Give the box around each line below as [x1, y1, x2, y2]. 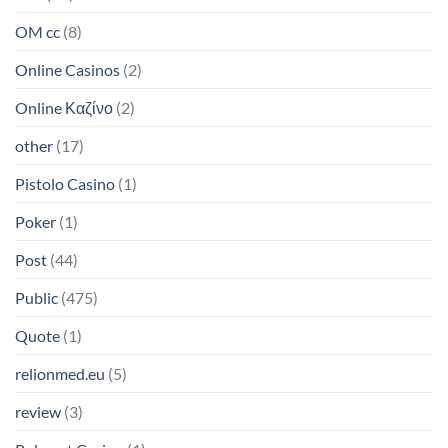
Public [15, 287, 58, 307]
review [15, 401, 61, 421]
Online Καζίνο [15, 97, 113, 117]
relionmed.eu [15, 363, 105, 383]
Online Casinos [15, 59, 120, 79]
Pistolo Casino [15, 173, 115, 193]
